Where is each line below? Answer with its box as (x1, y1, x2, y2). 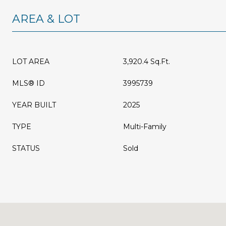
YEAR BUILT (12, 100, 56, 109)
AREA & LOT (12, 12, 80, 26)
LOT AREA (12, 57, 49, 66)
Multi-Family (123, 122, 166, 131)
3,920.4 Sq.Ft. (123, 57, 170, 66)
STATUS (12, 144, 40, 153)
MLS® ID (12, 79, 45, 88)
